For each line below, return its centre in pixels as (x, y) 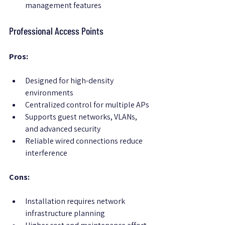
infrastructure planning (65, 213)
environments (49, 93)
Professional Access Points (56, 31)
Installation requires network (76, 201)
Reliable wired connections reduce (85, 141)
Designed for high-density (70, 81)
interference (46, 153)
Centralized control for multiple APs (87, 105)
